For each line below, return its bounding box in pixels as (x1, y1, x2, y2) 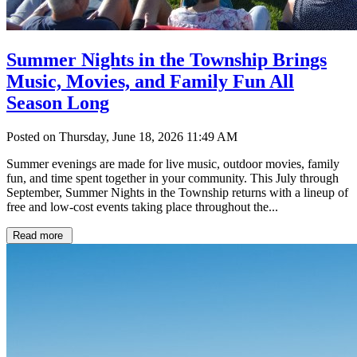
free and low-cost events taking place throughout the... (6, 199, 278, 214)
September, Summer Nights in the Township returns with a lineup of (6, 185, 348, 199)
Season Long (6, 92, 109, 113)
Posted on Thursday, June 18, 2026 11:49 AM (6, 129, 237, 143)
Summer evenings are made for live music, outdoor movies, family (6, 156, 339, 171)
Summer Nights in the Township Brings (6, 49, 327, 70)
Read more (13, 229, 66, 241)
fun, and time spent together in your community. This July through (6, 171, 339, 185)
